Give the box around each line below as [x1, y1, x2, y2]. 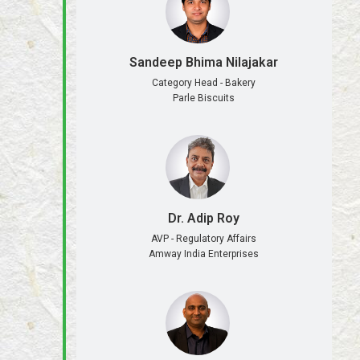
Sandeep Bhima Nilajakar [129, 55, 279, 71]
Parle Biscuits [173, 92, 235, 104]
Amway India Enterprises [149, 247, 260, 260]
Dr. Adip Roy [168, 210, 240, 226]
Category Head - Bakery [152, 77, 256, 89]
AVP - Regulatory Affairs [151, 232, 257, 244]
